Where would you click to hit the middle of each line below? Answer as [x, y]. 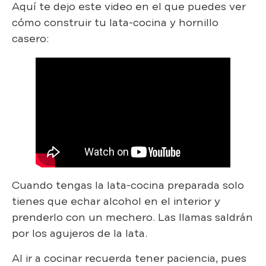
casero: [30, 38]
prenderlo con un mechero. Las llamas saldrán [132, 218]
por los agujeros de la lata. [80, 234]
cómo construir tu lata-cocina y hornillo [115, 22]
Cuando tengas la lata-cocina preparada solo [128, 186]
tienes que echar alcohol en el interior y [116, 202]
